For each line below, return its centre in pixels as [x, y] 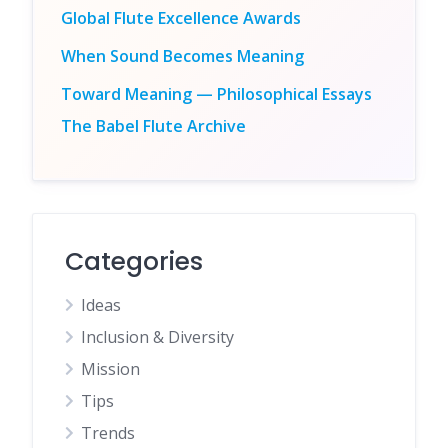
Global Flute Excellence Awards [181, 18]
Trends [108, 433]
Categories [134, 262]
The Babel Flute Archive [153, 126]
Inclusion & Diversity [157, 337]
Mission [110, 369]
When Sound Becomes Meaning [182, 56]
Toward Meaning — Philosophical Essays [216, 94]
